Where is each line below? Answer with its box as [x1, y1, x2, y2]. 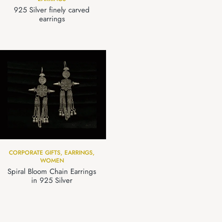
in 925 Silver [31, 174, 72, 186]
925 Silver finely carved [14, 4, 90, 16]
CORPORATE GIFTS [9, 148, 60, 157]
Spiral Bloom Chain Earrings [7, 166, 96, 177]
